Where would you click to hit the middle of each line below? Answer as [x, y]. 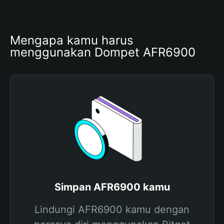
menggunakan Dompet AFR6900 [103, 52]
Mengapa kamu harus [72, 40]
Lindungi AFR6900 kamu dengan [112, 209]
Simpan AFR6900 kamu [112, 187]
